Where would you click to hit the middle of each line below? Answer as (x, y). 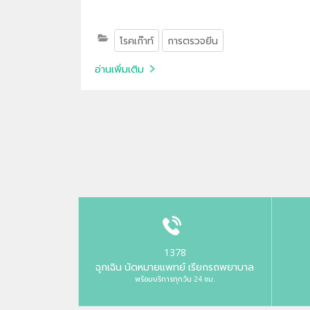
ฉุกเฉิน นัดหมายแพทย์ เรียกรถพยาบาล (175, 266)
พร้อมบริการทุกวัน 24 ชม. (175, 279)
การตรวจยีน (192, 40)
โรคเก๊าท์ (137, 40)
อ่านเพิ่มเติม (119, 69)
